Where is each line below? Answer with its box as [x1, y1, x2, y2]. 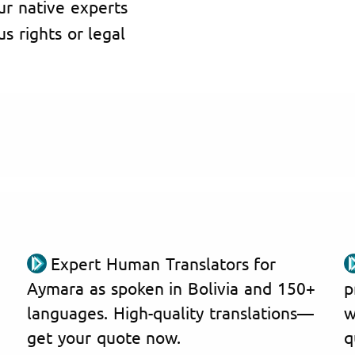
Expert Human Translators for [51, 252, 277, 273]
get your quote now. [27, 326, 181, 347]
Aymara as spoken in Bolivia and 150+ [27, 277, 315, 298]
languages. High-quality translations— [27, 301, 314, 323]
